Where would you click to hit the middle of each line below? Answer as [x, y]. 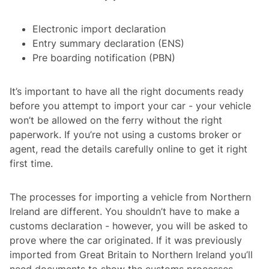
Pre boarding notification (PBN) [104, 57]
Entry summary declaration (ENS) [108, 43]
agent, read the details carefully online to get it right [128, 149]
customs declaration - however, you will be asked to [129, 225]
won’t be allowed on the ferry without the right [116, 120]
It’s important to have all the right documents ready [127, 91]
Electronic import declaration [99, 29]
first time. [31, 163]
